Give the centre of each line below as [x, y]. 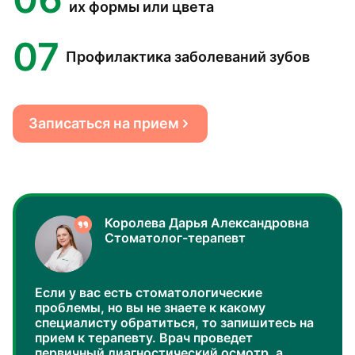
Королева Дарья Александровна [207, 223]
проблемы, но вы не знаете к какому [150, 307]
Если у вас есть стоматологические [149, 292]
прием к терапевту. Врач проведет [144, 338]
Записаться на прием [104, 124]
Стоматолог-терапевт [175, 238]
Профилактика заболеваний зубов [188, 56]
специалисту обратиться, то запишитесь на [174, 323]
